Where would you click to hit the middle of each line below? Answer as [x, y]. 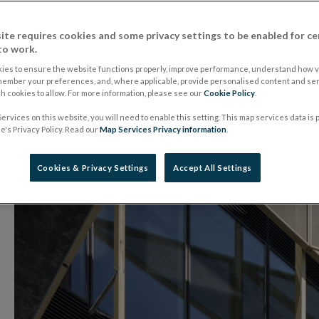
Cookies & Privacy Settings [93, 168]
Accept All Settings [213, 168]
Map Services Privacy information [163, 129]
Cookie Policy [229, 93]
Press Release [139, 63]
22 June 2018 [51, 63]
